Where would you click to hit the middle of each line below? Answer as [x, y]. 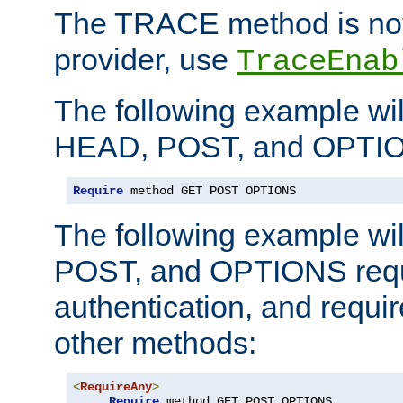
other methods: [155, 342]
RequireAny [116, 386]
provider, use [145, 59]
